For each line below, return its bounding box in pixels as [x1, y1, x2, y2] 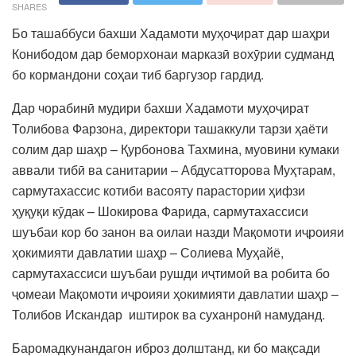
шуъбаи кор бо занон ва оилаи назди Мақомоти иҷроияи [12, 222, 344, 241]
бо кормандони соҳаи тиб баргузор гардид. [12, 64, 264, 83]
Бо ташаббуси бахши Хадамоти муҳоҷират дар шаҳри [12, 23, 330, 42]
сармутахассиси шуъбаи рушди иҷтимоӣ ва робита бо [12, 263, 330, 282]
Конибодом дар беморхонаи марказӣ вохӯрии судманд [12, 44, 334, 63]
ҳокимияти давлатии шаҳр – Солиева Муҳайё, [12, 242, 284, 261]
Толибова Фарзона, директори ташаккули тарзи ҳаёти [12, 118, 328, 137]
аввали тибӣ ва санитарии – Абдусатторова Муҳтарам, [12, 160, 335, 179]
